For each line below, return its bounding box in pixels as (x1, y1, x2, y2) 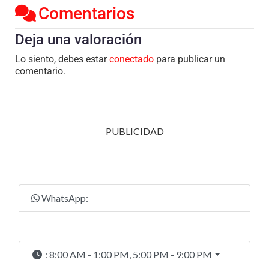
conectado (109, 53, 154, 65)
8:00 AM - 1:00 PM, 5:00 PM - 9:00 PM (49, 249, 212, 261)
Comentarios (38, 4, 134, 24)
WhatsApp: (41, 192, 88, 204)
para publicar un (154, 53, 225, 65)
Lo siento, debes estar (15, 53, 109, 65)
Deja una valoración (15, 31, 142, 49)
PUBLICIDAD (105, 125, 164, 138)
